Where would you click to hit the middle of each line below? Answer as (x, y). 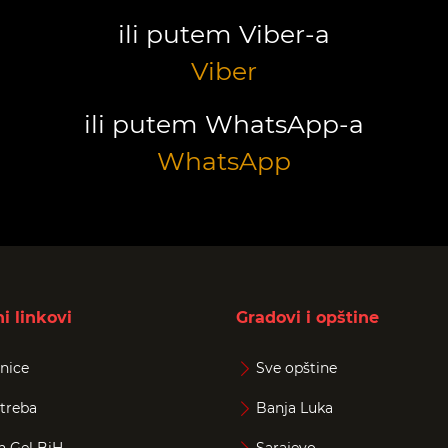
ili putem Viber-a (224, 33)
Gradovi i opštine (307, 317)
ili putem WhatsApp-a (224, 123)
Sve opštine (296, 367)
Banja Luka (294, 407)
